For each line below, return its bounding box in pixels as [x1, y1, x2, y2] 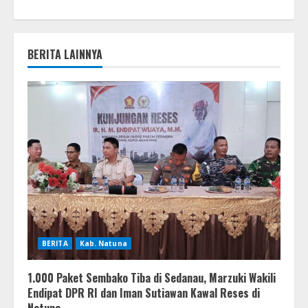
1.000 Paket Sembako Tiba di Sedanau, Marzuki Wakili [27, 269, 276, 286]
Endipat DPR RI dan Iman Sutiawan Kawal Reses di [27, 284, 260, 301]
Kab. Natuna [79, 238, 127, 248]
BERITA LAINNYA [27, 45, 102, 63]
